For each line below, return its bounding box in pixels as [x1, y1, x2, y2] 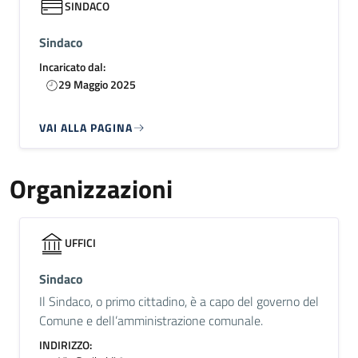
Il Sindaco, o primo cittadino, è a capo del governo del [39, 292, 319, 311]
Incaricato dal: [39, 58, 105, 75]
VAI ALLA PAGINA [39, 119, 133, 136]
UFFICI [65, 234, 96, 251]
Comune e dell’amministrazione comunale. [39, 311, 263, 330]
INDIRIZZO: [39, 336, 92, 353]
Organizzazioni [10, 169, 173, 208]
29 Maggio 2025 [58, 76, 136, 93]
